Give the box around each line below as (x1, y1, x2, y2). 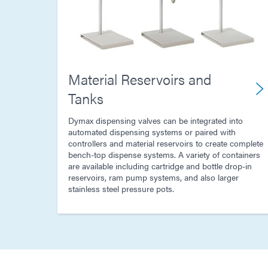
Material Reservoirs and (68, 69, 211, 90)
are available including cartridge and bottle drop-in (68, 160, 252, 172)
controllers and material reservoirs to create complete (68, 137, 263, 150)
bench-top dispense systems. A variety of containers (68, 148, 260, 161)
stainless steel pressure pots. (68, 182, 174, 195)
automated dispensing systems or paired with (68, 126, 236, 138)
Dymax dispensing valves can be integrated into (68, 114, 243, 127)
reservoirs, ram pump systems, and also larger (68, 171, 239, 184)
